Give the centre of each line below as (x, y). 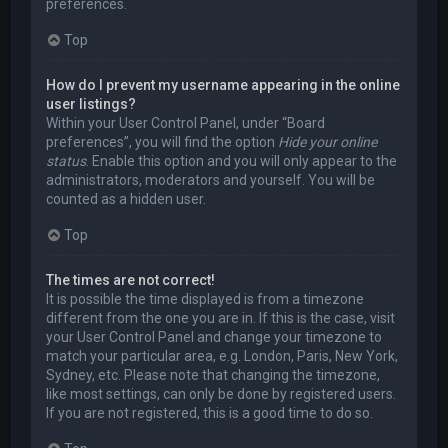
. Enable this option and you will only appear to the (242, 161)
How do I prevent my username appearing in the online (223, 85)
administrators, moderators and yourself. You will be (211, 180)
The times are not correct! (131, 280)
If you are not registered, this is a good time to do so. (210, 413)
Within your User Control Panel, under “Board (186, 123)
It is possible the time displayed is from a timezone (205, 299)
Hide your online (328, 142)
